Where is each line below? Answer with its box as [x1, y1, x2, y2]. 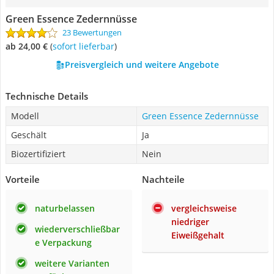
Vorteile [6, 173, 40, 185]
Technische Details [6, 90, 88, 102]
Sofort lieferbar [57, 40, 114, 52]
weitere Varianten [35, 257, 109, 269]
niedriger [171, 216, 209, 228]
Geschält [11, 129, 46, 141]
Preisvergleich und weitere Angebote [64, 59, 219, 70]
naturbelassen [35, 202, 95, 214]
